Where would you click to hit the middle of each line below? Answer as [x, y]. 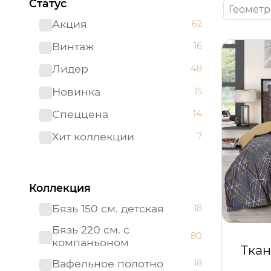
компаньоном [90, 243]
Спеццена [80, 114]
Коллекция [60, 188]
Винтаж [73, 47]
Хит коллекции [93, 136]
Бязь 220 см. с [90, 230]
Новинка [76, 91]
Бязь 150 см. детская [108, 209]
